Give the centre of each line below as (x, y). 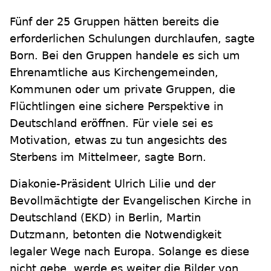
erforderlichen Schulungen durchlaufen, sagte (132, 39)
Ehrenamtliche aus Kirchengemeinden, (114, 73)
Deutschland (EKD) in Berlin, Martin (105, 218)
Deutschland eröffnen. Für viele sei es (111, 123)
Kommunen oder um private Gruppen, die (122, 90)
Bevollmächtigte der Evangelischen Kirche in (130, 201)
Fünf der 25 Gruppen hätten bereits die (114, 22)
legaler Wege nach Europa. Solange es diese (129, 252)
